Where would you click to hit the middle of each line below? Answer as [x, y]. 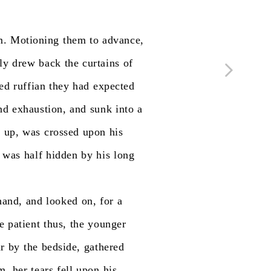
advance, [123, 40]
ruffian [30, 86]
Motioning [35, 40]
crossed [61, 132]
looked [62, 201]
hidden [62, 155]
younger [107, 224]
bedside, [61, 247]
